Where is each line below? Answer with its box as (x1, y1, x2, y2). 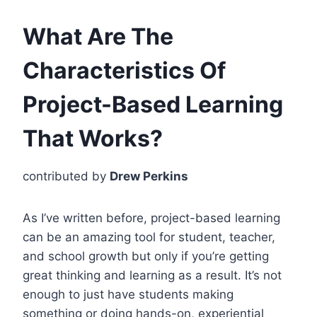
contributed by (23, 168, 110, 183)
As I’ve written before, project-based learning (23, 210, 280, 225)
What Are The (23, 22, 173, 50)
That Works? (23, 124, 163, 152)
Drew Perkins (110, 168, 188, 183)
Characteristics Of (23, 56, 226, 84)
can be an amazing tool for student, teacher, (23, 229, 275, 244)
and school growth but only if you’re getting (23, 248, 269, 263)
